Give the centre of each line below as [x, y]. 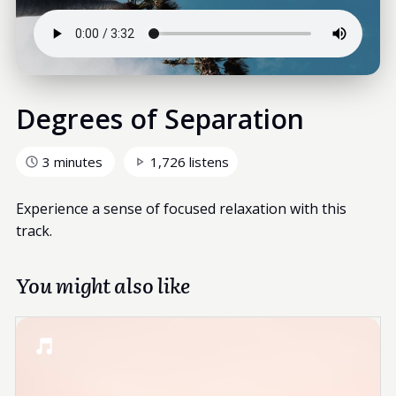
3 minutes [72, 161]
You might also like [103, 284]
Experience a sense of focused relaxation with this [181, 208]
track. [34, 230]
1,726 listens [189, 161]
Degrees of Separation [160, 118]
